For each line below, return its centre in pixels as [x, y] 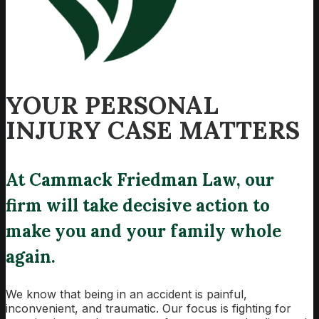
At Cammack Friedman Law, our [140, 179]
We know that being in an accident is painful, [126, 294]
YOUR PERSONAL [112, 105]
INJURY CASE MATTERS [153, 130]
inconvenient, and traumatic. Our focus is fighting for [148, 308]
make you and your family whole [143, 231]
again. [31, 256]
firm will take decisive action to [138, 205]
